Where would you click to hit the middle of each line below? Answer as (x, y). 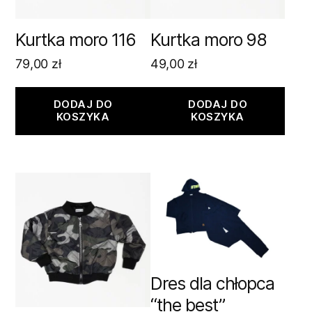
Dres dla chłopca (212, 283)
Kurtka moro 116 (76, 39)
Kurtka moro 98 (209, 39)
